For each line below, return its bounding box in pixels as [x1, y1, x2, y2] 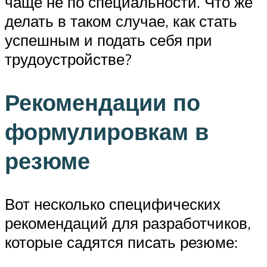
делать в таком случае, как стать [5, 11, 237, 30]
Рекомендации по [5, 87, 200, 117]
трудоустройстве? [5, 49, 132, 69]
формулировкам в [5, 116, 209, 146]
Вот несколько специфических [5, 194, 221, 213]
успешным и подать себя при [5, 30, 212, 49]
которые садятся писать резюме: [5, 232, 238, 252]
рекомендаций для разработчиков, [5, 213, 251, 232]
